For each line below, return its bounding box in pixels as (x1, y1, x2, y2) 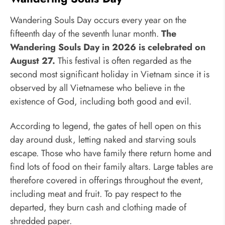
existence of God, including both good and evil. (10, 94, 191, 108)
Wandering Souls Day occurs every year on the (10, 13, 186, 27)
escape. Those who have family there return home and (10, 147, 211, 160)
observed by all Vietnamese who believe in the (10, 81, 185, 94)
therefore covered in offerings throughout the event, (10, 174, 203, 187)
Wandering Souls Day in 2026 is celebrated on (10, 40, 205, 54)
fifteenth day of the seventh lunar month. (10, 27, 161, 40)
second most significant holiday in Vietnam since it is (10, 67, 209, 81)
